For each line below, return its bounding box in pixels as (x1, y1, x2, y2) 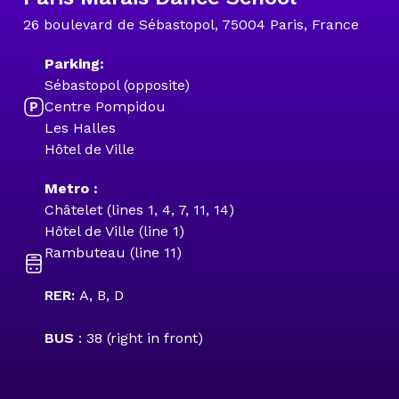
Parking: (45, 55, 104, 72)
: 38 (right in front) (78, 330, 203, 346)
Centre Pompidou (45, 98, 166, 115)
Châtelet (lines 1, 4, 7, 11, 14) (45, 201, 234, 218)
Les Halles (45, 119, 116, 136)
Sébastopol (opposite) (45, 77, 190, 94)
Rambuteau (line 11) (45, 244, 182, 261)
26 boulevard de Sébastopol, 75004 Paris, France (23, 16, 359, 33)
